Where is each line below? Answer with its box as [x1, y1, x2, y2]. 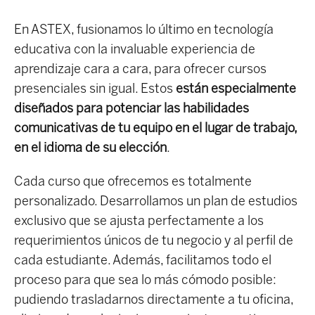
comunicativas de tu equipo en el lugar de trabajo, [14, 120, 297, 136]
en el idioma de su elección [14, 140, 167, 156]
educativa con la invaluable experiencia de [14, 41, 255, 58]
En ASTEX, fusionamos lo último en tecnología [14, 22, 274, 38]
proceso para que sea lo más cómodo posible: [14, 272, 276, 288]
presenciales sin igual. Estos [14, 81, 176, 97]
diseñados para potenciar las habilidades [14, 101, 249, 117]
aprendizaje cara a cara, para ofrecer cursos [14, 61, 266, 77]
